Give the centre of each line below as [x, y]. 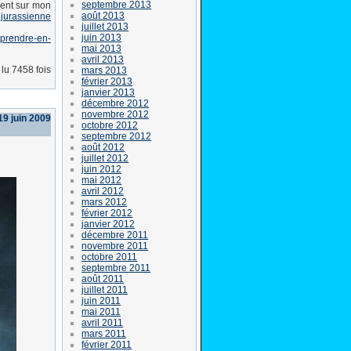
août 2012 [103, 147]
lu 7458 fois [26, 70]
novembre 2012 [116, 114]
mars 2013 [105, 70]
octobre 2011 [110, 257]
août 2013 [103, 15]
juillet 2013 [105, 26]
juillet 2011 [105, 289]
